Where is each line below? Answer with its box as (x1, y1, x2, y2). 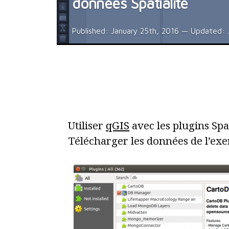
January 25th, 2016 (111, 26, 179, 35)
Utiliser (68, 118, 106, 132)
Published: (72, 26, 111, 35)
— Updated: (179, 26, 228, 35)
